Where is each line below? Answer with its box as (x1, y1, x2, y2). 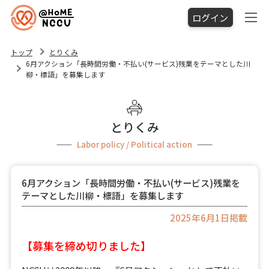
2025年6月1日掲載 (170, 210, 248, 224)
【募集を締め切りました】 (21, 237, 151, 253)
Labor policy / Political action (77, 138, 192, 151)
